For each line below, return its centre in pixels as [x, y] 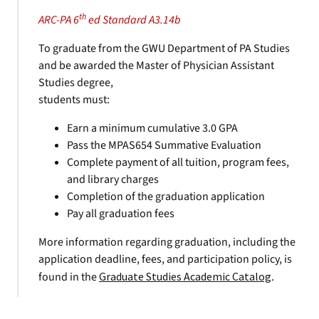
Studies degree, [76, 83]
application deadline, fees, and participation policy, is [165, 259]
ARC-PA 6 [59, 20]
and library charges [113, 179]
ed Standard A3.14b [134, 20]
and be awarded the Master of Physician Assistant [156, 66]
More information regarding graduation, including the [167, 242]
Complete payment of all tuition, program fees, [178, 162]
